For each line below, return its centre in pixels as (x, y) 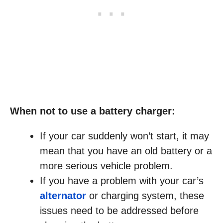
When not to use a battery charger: (93, 111)
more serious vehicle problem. (106, 166)
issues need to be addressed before (119, 211)
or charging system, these (145, 196)
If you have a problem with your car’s (122, 181)
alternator (63, 196)
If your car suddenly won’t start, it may (124, 136)
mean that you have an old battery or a (126, 151)
